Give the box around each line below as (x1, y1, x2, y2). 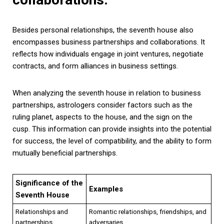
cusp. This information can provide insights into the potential (12, 124, 211, 133)
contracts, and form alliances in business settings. (12, 61, 178, 70)
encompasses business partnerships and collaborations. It (12, 37, 205, 46)
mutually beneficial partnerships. (12, 148, 117, 157)
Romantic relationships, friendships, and (89, 207, 206, 215)
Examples (89, 184, 123, 193)
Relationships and (15, 207, 68, 215)
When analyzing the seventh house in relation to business (12, 88, 201, 97)
